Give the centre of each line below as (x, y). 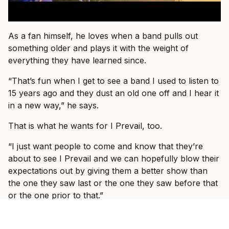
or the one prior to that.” (56, 196)
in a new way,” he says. (53, 106)
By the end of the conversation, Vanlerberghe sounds (113, 216)
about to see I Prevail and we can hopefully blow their (114, 159)
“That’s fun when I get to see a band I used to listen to (113, 81)
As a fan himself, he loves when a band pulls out (103, 36)
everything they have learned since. (77, 61)
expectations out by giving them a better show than (108, 171)
